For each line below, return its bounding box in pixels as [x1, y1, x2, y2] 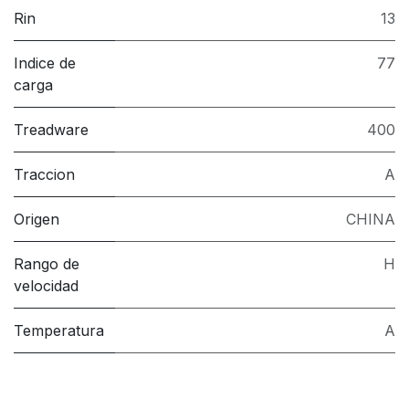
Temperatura [14, 320, 104, 340]
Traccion [14, 164, 75, 184]
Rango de [14, 254, 79, 273]
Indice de [14, 53, 76, 72]
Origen [14, 209, 59, 228]
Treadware [14, 120, 89, 139]
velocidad [14, 276, 79, 295]
